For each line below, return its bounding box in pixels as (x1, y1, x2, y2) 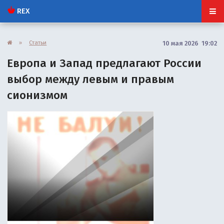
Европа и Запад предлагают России (7, 56, 202, 70)
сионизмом (7, 88, 68, 102)
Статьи (29, 38, 47, 46)
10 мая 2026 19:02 (162, 39, 217, 47)
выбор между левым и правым (7, 72, 174, 86)
